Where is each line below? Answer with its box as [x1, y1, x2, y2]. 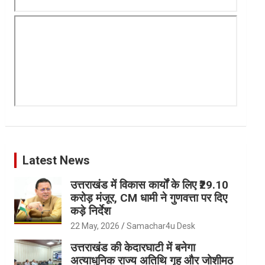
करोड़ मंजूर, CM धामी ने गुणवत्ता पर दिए [70, 190, 228, 205]
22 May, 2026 [70, 221, 120, 231]
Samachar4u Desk [127, 221, 196, 231]
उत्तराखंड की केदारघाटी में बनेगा [70, 240, 196, 254]
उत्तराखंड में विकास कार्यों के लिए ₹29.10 [70, 177, 229, 192]
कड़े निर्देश [70, 203, 111, 218]
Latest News [22, 153, 91, 167]
